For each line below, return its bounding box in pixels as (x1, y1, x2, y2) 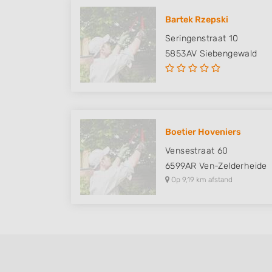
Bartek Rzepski (165, 15, 228, 25)
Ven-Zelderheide (199, 161, 267, 171)
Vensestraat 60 (165, 146, 228, 156)
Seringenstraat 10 (165, 33, 239, 44)
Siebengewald (199, 49, 257, 59)
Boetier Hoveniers (165, 127, 241, 137)
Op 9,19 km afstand (169, 175, 233, 184)
